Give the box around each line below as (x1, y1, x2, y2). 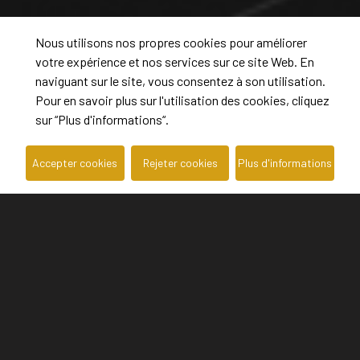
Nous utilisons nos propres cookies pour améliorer (35, 35, 307, 50)
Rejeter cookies (142, 156, 218, 170)
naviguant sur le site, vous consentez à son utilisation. (35, 73, 325, 88)
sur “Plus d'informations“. (35, 112, 169, 127)
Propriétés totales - (16, 263, 114, 276)
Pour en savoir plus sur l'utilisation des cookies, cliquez (35, 92, 329, 108)
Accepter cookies (32, 156, 118, 170)
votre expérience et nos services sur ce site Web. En (35, 54, 314, 69)
